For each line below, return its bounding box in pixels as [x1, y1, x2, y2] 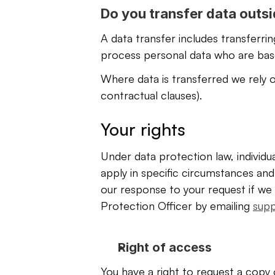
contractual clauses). [101, 88, 205, 102]
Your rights [101, 118, 185, 140]
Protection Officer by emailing [101, 199, 253, 212]
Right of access [118, 240, 212, 255]
